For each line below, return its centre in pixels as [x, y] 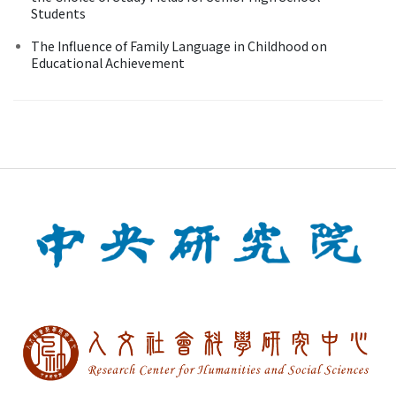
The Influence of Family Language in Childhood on [179, 46]
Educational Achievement [108, 62]
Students [58, 13]
